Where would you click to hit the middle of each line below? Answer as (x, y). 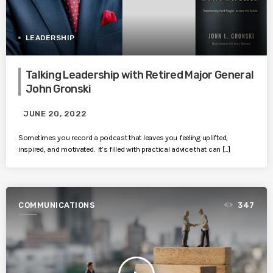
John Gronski (58, 88)
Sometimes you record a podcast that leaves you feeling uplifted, (123, 137)
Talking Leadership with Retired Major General (140, 74)
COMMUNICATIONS (57, 205)
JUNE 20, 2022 (55, 113)
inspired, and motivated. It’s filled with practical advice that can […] (124, 149)
